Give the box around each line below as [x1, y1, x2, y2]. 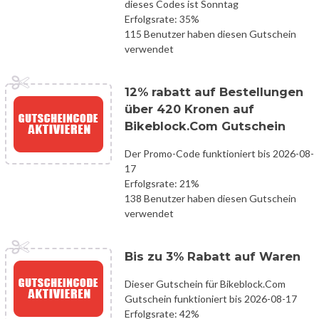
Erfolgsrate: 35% [125, 12, 199, 25]
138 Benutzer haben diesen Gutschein [125, 192, 296, 204]
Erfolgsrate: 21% [125, 177, 199, 189]
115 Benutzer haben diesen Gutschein [125, 27, 296, 40]
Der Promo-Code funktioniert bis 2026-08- [125, 147, 314, 159]
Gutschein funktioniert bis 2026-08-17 [125, 292, 297, 305]
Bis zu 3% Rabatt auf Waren [125, 249, 300, 263]
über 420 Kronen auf [125, 101, 254, 116]
